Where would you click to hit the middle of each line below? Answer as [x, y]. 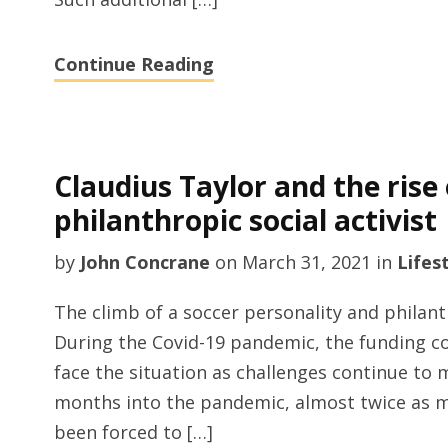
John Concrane [144, 262]
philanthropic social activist [245, 220]
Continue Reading [133, 64]
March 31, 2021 [306, 262]
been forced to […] [133, 432]
